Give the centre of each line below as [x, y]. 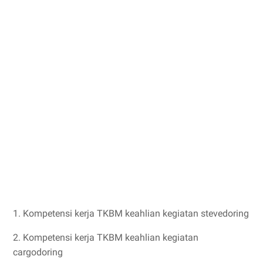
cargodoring [39, 252]
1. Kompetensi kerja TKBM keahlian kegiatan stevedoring [131, 213]
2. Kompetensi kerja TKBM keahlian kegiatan [106, 237]
